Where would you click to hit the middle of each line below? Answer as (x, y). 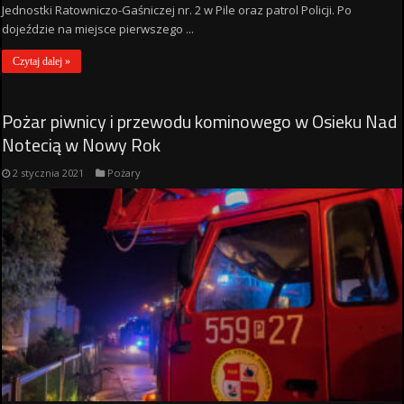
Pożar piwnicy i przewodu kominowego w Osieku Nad (200, 121)
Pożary (124, 172)
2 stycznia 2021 (49, 172)
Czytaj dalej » (42, 61)
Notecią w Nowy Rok (82, 144)
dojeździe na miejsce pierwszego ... (98, 28)
